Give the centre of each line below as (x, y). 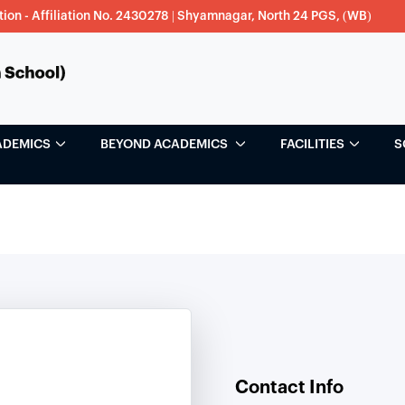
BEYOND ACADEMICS (166, 145)
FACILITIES (313, 145)
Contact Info (289, 387)
